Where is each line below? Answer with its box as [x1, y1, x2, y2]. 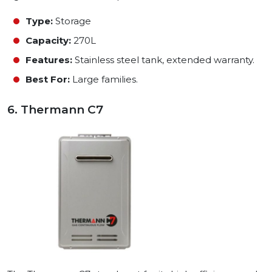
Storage [53, 15, 91, 27]
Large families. [70, 73, 138, 86]
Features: [25, 54, 72, 66]
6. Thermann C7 [7, 103, 103, 117]
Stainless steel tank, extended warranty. [72, 54, 254, 66]
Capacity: [25, 35, 71, 47]
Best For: [25, 73, 70, 86]
